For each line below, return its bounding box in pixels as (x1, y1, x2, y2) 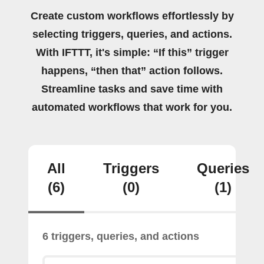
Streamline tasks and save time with (41, 83, 223, 95)
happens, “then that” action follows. (41, 65, 223, 77)
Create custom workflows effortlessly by (30, 10, 234, 22)
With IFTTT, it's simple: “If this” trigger (35, 47, 229, 58)
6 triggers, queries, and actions (42, 230, 199, 242)
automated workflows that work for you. (32, 101, 232, 113)
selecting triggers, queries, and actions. (32, 28, 232, 40)
